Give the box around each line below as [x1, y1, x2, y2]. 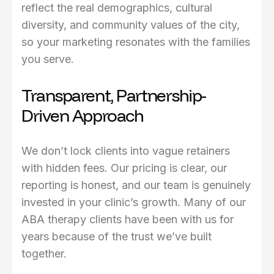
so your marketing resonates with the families [21, 35, 250, 49]
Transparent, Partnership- [21, 84, 206, 106]
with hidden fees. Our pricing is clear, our [21, 161, 227, 175]
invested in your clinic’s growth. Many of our [21, 196, 246, 209]
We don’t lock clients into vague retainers [21, 144, 230, 158]
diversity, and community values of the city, [21, 18, 240, 32]
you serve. [21, 53, 74, 66]
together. [21, 247, 67, 261]
